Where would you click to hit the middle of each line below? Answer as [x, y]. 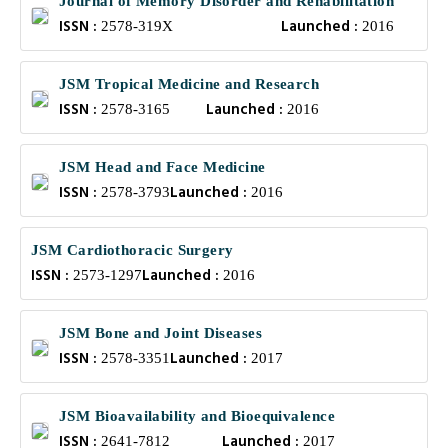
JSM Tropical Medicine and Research [189, 84]
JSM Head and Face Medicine [162, 167]
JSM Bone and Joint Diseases [161, 333]
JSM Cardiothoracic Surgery [132, 250]
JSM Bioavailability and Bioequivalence [197, 416]
